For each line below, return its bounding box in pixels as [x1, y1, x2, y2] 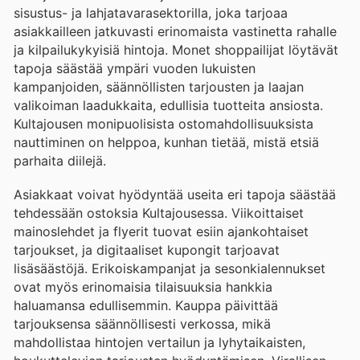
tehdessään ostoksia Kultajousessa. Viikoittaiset [14, 204, 304, 221]
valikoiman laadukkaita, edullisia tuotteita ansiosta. [14, 96, 323, 113]
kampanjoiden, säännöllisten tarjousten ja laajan [14, 78, 304, 95]
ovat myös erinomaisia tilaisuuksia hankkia [14, 278, 272, 295]
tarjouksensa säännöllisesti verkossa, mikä [14, 315, 271, 332]
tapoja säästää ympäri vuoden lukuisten [14, 59, 256, 76]
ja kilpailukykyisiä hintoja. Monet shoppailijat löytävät [14, 41, 338, 58]
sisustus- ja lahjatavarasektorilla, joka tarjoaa [14, 4, 288, 21]
